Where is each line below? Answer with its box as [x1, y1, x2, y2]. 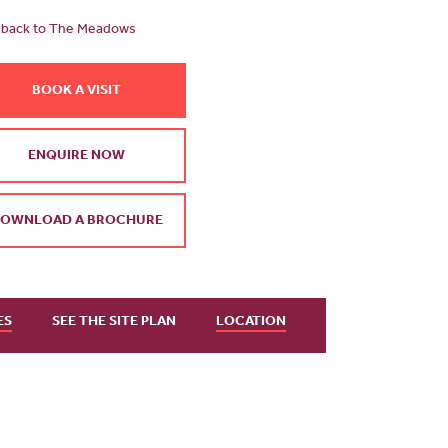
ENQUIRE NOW [27, 150, 125, 165]
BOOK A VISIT [31, 85, 121, 100]
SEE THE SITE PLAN [52, 315, 176, 330]
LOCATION [216, 315, 286, 330]
